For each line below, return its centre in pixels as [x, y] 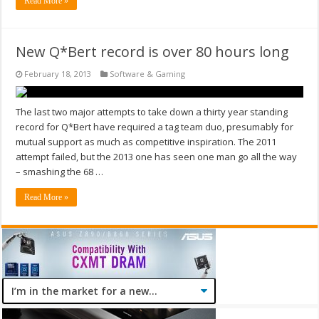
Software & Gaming [148, 74]
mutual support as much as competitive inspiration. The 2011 [146, 142]
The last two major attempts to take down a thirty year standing [152, 112]
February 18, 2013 [58, 74]
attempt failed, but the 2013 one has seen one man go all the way [157, 157]
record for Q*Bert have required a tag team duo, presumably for [155, 127]
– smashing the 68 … [60, 172]
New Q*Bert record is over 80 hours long [153, 52]
